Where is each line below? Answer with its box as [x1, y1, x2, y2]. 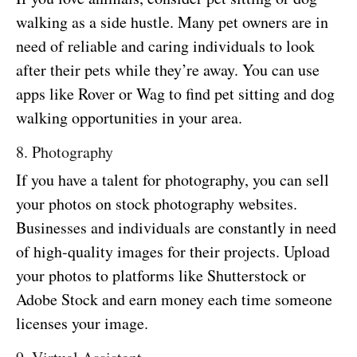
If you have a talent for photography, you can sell [16, 168, 329, 190]
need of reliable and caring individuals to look [16, 34, 315, 57]
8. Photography [16, 140, 113, 163]
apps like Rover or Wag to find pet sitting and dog [16, 82, 335, 104]
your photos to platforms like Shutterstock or [16, 264, 306, 286]
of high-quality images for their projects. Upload [16, 240, 330, 262]
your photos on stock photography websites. [16, 192, 297, 214]
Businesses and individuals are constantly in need [16, 216, 336, 238]
